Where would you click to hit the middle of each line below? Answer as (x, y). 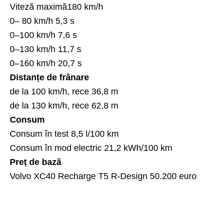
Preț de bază (36, 162)
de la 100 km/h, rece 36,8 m (64, 91)
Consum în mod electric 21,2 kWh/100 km (91, 148)
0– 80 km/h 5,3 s (42, 21)
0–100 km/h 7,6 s (43, 35)
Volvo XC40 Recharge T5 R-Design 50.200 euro (103, 176)
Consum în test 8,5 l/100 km (64, 134)
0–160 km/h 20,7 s (46, 63)
